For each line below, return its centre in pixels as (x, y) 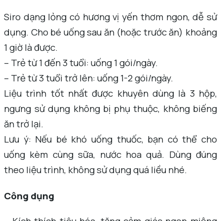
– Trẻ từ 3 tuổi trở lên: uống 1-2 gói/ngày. (89, 78)
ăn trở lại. (24, 124)
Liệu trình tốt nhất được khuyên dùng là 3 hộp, (110, 93)
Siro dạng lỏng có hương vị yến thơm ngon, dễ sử (110, 17)
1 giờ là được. (31, 47)
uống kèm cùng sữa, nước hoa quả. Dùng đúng (110, 154)
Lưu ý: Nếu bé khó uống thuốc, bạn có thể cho (110, 139)
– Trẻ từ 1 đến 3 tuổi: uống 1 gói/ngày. (81, 62)
